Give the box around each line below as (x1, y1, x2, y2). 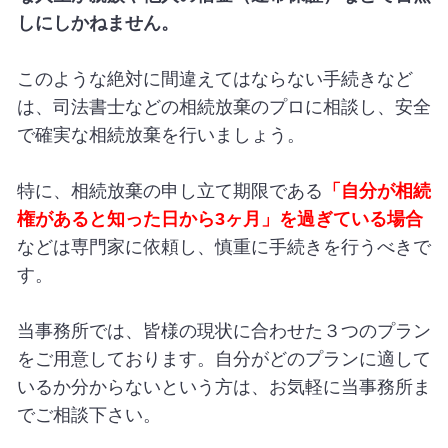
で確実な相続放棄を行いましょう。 (16, 124, 305, 145)
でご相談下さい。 (16, 404, 161, 425)
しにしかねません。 (16, 12, 179, 33)
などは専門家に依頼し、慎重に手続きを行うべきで (16, 236, 431, 257)
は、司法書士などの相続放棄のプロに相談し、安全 (16, 96, 431, 117)
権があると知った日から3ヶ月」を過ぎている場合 (16, 208, 423, 229)
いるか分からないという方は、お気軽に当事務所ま (16, 376, 431, 397)
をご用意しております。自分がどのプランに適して (16, 348, 431, 369)
